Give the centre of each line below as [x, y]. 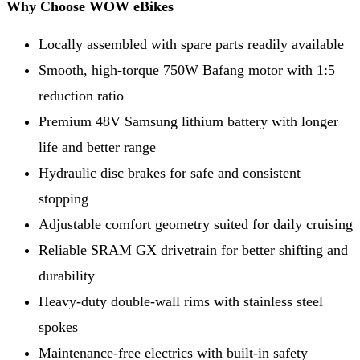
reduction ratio [81, 95]
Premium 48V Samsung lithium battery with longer [188, 121]
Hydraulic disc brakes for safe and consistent [170, 172]
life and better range [97, 147]
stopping [63, 198]
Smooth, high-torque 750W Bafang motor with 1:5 [187, 70]
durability [67, 275]
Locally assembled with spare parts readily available [191, 44]
